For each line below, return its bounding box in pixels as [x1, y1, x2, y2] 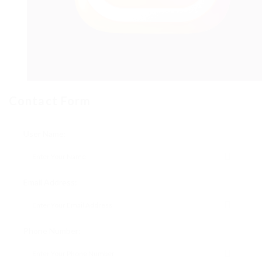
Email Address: [23, 177, 77, 187]
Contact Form [9, 94, 91, 108]
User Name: [23, 129, 66, 139]
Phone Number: [23, 226, 81, 236]
